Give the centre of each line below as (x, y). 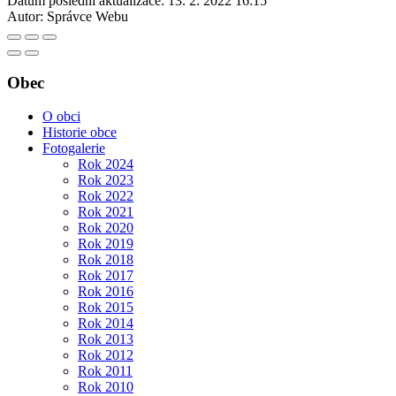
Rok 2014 (106, 324)
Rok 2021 (106, 212)
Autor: (25, 16)
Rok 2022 (106, 196)
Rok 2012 (106, 355)
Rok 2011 (105, 371)
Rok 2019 (106, 244)
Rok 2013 (106, 339)
